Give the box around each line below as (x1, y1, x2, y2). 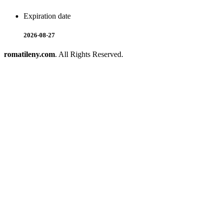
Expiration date (24, 12, 71, 21)
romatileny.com (4, 50, 55, 59)
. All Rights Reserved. (55, 50, 123, 59)
